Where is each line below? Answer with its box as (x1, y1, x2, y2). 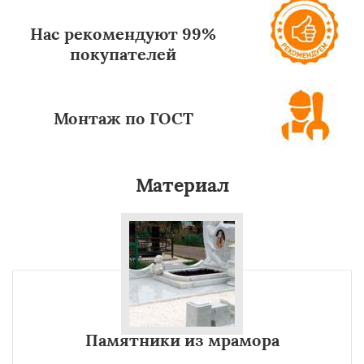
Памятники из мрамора (84, 330, 279, 350)
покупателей (70, 44, 177, 64)
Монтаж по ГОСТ (53, 108, 193, 128)
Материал (135, 173, 229, 197)
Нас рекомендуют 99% (30, 24, 217, 44)
